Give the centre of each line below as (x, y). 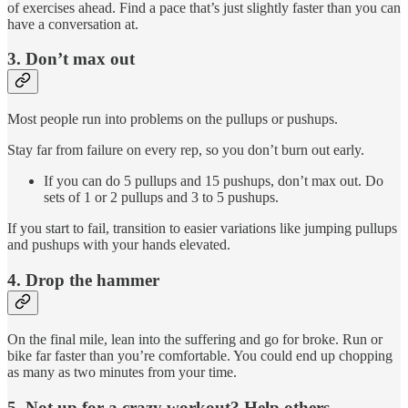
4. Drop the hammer (83, 280)
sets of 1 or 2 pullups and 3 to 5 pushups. (161, 198)
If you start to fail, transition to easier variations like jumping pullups (202, 229)
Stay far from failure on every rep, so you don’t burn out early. (186, 150)
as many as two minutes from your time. (122, 372)
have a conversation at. (73, 24)
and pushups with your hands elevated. (119, 245)
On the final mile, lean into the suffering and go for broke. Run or (195, 340)
